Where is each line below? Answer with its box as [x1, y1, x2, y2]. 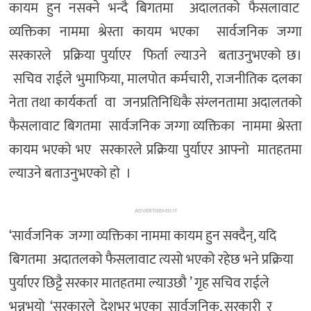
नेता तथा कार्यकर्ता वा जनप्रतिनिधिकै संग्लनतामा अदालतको [9, 91, 302, 115]
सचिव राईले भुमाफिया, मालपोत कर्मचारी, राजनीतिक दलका [9, 67, 302, 92]
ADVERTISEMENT [134, 207, 177, 214]
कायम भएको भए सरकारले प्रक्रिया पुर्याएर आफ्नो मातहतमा [9, 138, 302, 162]
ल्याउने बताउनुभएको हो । [9, 162, 131, 186]
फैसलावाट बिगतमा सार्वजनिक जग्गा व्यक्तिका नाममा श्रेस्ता [9, 115, 302, 139]
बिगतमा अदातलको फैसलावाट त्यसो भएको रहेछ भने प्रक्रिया [9, 247, 294, 271]
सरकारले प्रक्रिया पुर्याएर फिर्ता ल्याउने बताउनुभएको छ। [9, 44, 302, 68]
